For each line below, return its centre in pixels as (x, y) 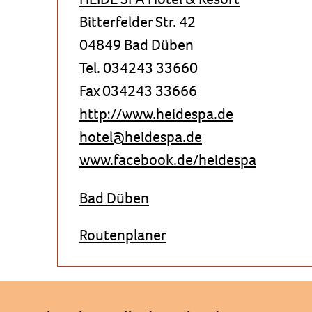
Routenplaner (123, 235)
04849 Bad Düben (136, 45)
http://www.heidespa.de (156, 114)
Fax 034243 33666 (138, 91)
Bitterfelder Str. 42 (138, 22)
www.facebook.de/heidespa (168, 160)
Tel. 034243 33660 (139, 68)
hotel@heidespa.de (141, 137)
